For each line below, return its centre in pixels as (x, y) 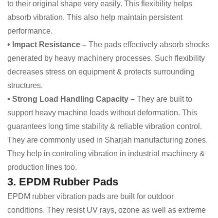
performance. (30, 31)
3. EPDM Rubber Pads (63, 182)
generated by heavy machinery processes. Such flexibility (106, 58)
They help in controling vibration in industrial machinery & (106, 154)
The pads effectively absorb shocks (149, 45)
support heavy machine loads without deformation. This (102, 113)
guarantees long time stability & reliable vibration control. (105, 127)
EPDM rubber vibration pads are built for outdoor (91, 197)
